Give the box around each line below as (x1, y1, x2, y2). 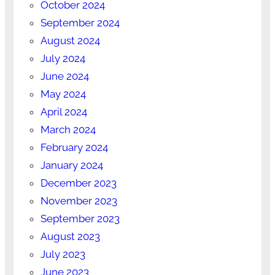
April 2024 (40, 106, 87, 118)
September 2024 (40, 17, 120, 29)
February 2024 (40, 141, 108, 154)
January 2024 (40, 159, 103, 172)
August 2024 (40, 34, 100, 47)
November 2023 (40, 195, 117, 207)
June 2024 (40, 70, 89, 83)
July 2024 (40, 52, 85, 65)
